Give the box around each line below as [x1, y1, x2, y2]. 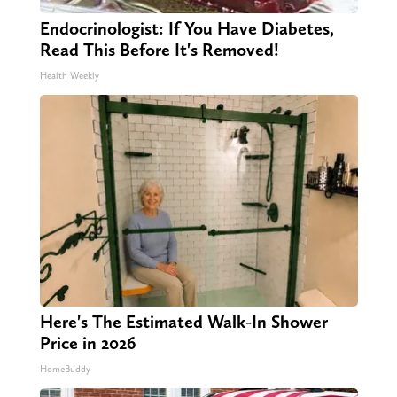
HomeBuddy [39, 363, 90, 376]
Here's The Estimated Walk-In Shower [39, 311, 328, 333]
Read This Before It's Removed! [39, 39, 279, 61]
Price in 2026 [39, 332, 136, 354]
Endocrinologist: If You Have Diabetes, [39, 18, 334, 40]
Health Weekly [39, 70, 99, 82]
